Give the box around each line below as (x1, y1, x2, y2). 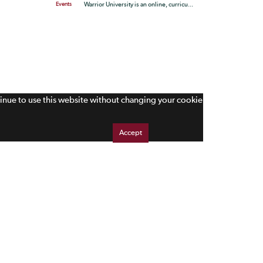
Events (56, 1, 72, 7)
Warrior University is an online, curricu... (83, 1, 193, 8)
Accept (119, 129, 142, 137)
